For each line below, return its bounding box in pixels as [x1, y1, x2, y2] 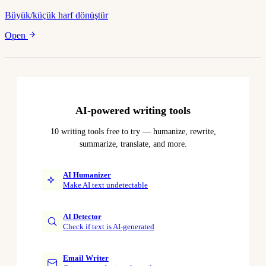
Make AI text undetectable [63, 180, 148, 189]
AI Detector [63, 211, 102, 221]
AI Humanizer [63, 170, 111, 179]
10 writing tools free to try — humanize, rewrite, [50, 127, 216, 137]
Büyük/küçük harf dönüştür [5, 10, 108, 21]
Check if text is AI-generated [63, 221, 154, 231]
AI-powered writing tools [75, 104, 191, 117]
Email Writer [63, 253, 109, 262]
